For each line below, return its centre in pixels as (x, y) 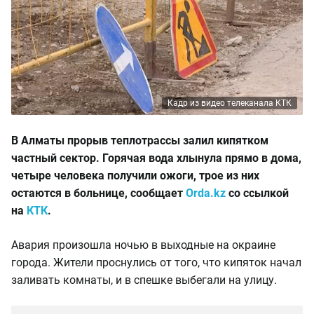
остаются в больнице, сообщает (98, 193)
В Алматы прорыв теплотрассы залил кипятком (140, 141)
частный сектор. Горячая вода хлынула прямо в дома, (156, 158)
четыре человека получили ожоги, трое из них (135, 176)
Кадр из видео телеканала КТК (230, 103)
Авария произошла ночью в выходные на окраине (143, 245)
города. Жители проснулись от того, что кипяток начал (156, 262)
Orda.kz (206, 193)
